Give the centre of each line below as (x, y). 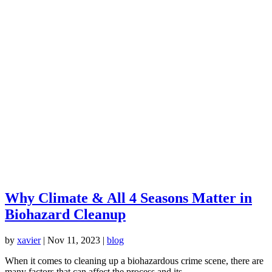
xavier (29, 240)
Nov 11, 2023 (74, 240)
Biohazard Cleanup (65, 214)
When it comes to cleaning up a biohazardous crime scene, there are (134, 260)
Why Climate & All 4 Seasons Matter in (128, 198)
